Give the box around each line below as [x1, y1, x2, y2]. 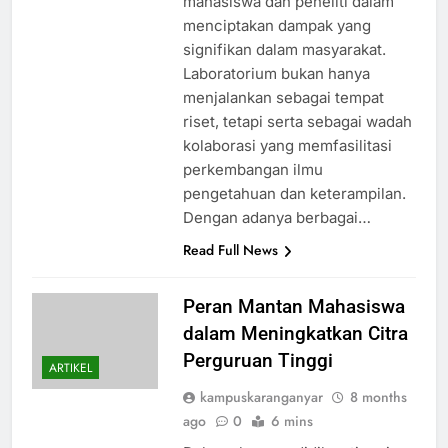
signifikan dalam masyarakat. [182, 40, 386, 60]
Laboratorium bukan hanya [182, 64, 370, 84]
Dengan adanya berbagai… [182, 208, 371, 228]
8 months [349, 387, 407, 408]
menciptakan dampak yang [182, 16, 371, 36]
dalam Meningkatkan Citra [182, 322, 408, 346]
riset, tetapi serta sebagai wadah [182, 112, 412, 132]
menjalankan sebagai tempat [182, 88, 384, 108]
